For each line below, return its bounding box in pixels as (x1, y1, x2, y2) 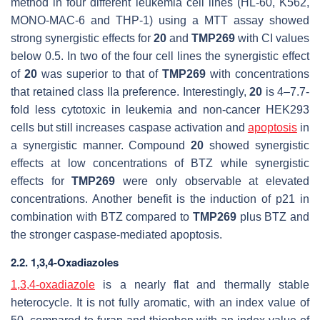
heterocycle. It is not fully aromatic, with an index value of (11, 296, 309, 309)
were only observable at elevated (115, 174, 310, 187)
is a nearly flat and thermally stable (95, 278, 309, 291)
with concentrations (206, 67, 309, 80)
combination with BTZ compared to (11, 210, 193, 223)
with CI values (235, 31, 309, 44)
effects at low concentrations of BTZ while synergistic (11, 156, 309, 169)
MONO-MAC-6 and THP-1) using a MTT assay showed (11, 14, 309, 26)
